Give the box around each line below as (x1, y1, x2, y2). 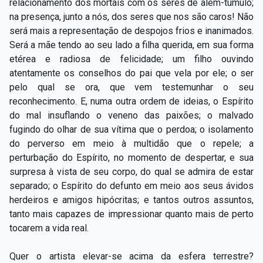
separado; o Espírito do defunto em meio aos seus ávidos (9, 180, 254, 191)
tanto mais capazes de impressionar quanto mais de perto (9, 208, 254, 220)
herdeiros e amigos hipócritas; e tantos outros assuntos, (9, 194, 254, 205)
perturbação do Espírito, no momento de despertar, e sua (9, 151, 254, 163)
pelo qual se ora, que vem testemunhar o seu (9, 81, 254, 93)
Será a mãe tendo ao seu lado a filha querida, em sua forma (9, 39, 254, 50)
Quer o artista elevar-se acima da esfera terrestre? (9, 250, 254, 262)
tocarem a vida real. (9, 222, 89, 234)
